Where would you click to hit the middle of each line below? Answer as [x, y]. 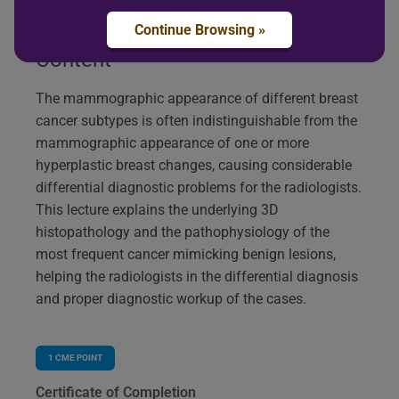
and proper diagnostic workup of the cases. [171, 298]
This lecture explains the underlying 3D [157, 209]
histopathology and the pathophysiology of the [183, 232]
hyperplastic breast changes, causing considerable [194, 165]
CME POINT [78, 357]
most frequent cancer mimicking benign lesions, [186, 254]
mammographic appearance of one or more [172, 142]
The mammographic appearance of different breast [197, 98]
